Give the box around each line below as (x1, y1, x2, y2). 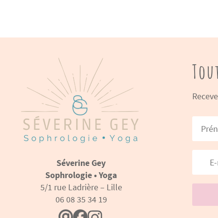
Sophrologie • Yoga (45, 169, 117, 181)
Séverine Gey (56, 157, 106, 168)
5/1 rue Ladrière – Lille (40, 181, 122, 193)
